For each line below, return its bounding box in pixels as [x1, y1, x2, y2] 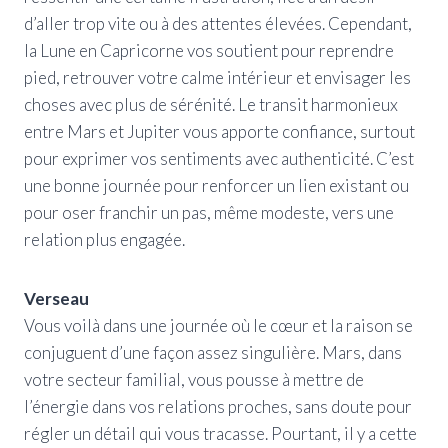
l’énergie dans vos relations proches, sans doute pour [24, 395, 412, 417]
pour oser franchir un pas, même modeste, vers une [24, 201, 394, 223]
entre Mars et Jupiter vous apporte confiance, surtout [24, 120, 415, 142]
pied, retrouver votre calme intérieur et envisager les [24, 66, 411, 88]
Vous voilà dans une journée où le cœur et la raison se [24, 314, 413, 336]
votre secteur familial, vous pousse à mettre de [24, 368, 364, 390]
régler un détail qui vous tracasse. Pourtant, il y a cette [24, 422, 417, 444]
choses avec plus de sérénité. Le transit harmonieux [24, 93, 398, 115]
